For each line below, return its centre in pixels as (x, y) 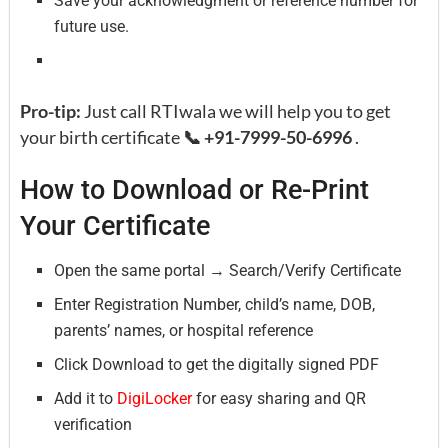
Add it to (86, 398)
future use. (92, 26)
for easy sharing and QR (279, 398)
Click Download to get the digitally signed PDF (217, 364)
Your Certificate (115, 226)
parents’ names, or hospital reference (184, 330)
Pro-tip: (50, 110)
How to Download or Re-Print (194, 190)
